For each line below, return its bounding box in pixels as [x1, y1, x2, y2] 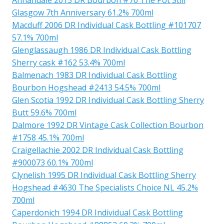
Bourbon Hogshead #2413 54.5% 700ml [12, 81, 160, 93]
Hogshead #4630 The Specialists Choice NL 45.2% [12, 181, 198, 193]
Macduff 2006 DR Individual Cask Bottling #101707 [12, 19, 201, 30]
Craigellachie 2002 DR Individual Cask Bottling [12, 144, 183, 155]
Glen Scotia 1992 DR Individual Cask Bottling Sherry [12, 94, 204, 105]
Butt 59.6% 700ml [12, 106, 76, 118]
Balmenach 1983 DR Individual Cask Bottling [12, 69, 177, 80]
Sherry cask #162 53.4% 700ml [12, 56, 125, 68]
